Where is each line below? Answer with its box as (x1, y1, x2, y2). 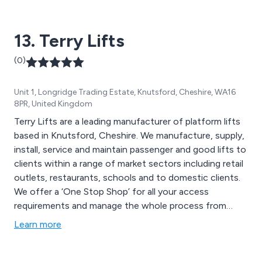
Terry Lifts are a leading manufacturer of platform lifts (14, 116, 240, 127)
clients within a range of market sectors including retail (14, 158, 243, 170)
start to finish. (14, 214, 74, 226)
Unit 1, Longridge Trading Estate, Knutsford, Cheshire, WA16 (14, 87, 236, 98)
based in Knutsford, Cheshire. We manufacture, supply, (14, 130, 244, 142)
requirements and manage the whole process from (14, 200, 226, 212)
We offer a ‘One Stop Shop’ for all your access (14, 186, 209, 198)
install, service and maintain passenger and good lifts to (14, 144, 246, 156)
